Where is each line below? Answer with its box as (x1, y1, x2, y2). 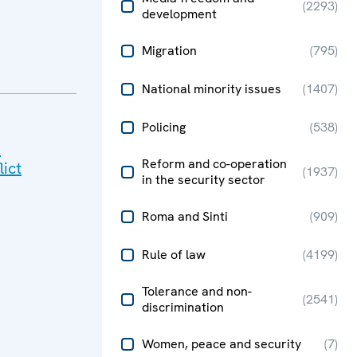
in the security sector (142, 171, 265, 188)
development (142, 6, 217, 22)
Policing (142, 119, 186, 135)
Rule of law (142, 246, 206, 263)
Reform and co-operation (142, 155, 287, 172)
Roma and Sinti (142, 208, 228, 225)
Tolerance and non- (142, 283, 252, 300)
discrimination (142, 299, 224, 316)
